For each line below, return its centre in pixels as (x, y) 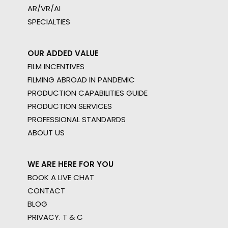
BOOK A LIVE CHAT (61, 177)
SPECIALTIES (49, 22)
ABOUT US (46, 133)
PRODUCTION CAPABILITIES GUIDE (88, 93)
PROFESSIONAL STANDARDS (77, 119)
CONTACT (46, 191)
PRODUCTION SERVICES (70, 106)
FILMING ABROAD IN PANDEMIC (81, 80)
